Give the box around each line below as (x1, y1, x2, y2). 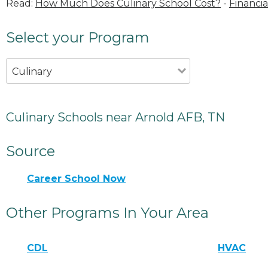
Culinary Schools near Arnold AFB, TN (6, 109, 225, 124)
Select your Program (6, 28, 150, 46)
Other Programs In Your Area (6, 203, 209, 221)
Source (6, 142, 55, 160)
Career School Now (27, 172, 126, 184)
